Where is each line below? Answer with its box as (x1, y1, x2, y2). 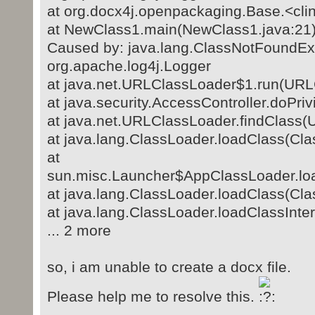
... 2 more (46, 222, 111, 239)
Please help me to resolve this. (46, 288, 259, 305)
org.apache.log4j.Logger (46, 58, 211, 75)
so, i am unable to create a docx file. (46, 259, 291, 276)
